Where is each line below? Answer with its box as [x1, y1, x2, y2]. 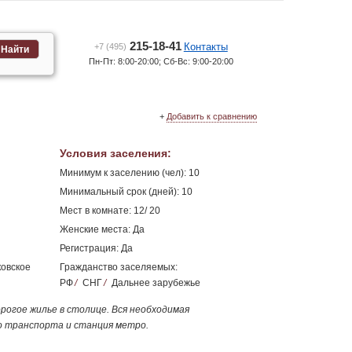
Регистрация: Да [59, 243, 133, 254]
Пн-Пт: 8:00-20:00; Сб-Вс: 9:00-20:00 [88, 57, 233, 66]
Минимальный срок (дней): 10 [59, 186, 192, 197]
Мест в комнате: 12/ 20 [59, 205, 160, 216]
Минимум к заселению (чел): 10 [59, 167, 200, 178]
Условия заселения [59, 147, 167, 159]
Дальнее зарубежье [108, 277, 200, 288]
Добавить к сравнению [167, 112, 257, 121]
